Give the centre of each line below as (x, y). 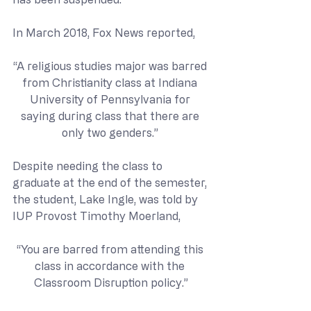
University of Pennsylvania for (111, 99)
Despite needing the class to (89, 166)
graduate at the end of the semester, (111, 182)
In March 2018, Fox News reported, (104, 32)
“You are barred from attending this (111, 249)
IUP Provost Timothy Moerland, (96, 216)
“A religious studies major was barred (111, 66)
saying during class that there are (111, 116)
